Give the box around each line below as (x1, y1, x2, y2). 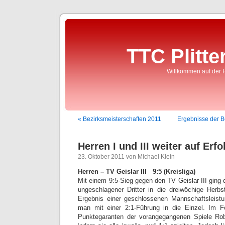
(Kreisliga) (164, 168, 195, 175)
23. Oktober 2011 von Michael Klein (78, 153, 175, 160)
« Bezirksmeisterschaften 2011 (78, 116, 161, 123)
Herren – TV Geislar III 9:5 (78, 168, 162, 175)
